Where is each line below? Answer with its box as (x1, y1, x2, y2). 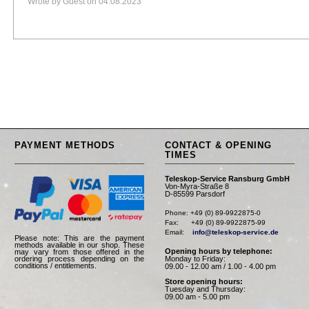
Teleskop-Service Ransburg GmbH (165, 174, 290, 183)
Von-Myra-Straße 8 (165, 181, 229, 190)
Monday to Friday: (165, 254, 226, 263)
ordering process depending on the (14, 254, 144, 263)
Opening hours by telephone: (165, 246, 272, 255)
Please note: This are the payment (14, 233, 144, 242)
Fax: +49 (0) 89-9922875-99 (165, 218, 266, 226)
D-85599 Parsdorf (165, 189, 225, 198)
